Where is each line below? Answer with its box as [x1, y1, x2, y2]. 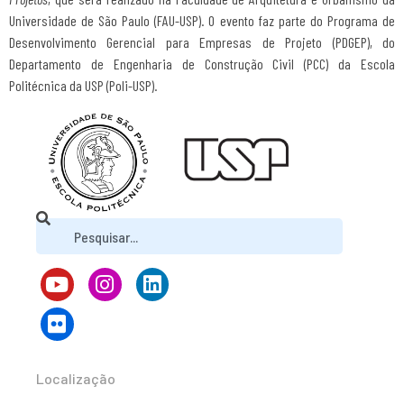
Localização [36, 369, 115, 387]
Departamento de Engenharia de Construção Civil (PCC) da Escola [9, 54, 395, 72]
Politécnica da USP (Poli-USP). [9, 76, 157, 94]
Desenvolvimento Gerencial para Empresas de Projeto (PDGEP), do [9, 32, 395, 50]
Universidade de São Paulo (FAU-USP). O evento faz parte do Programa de [9, 11, 395, 29]
